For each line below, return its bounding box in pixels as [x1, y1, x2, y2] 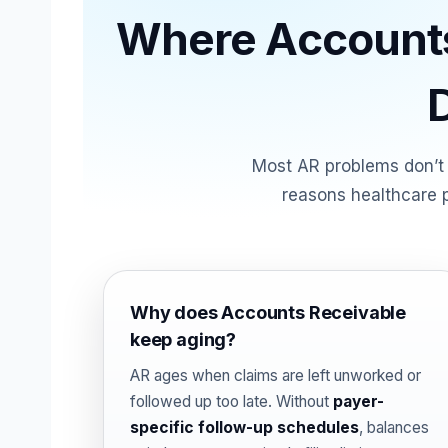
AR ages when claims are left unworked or [130, 366, 421, 385]
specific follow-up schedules [130, 418, 359, 437]
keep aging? [130, 329, 237, 350]
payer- [333, 392, 384, 411]
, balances [359, 418, 429, 437]
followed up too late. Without [130, 392, 333, 411]
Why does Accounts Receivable [130, 302, 406, 323]
